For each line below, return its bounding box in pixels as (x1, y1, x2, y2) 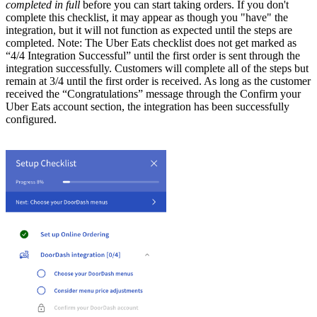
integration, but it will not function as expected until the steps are (6, 24, 292, 37)
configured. (6, 113, 57, 126)
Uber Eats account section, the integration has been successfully (6, 100, 289, 113)
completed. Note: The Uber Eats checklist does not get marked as (6, 37, 296, 50)
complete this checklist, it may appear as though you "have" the (6, 11, 288, 24)
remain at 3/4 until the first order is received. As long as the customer (6, 75, 311, 88)
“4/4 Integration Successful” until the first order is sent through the (6, 50, 300, 62)
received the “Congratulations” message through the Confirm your (6, 88, 301, 100)
